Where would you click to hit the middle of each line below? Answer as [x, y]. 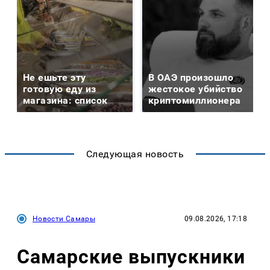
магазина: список [65, 100]
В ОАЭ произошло [191, 77]
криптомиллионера [195, 100]
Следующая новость [135, 154]
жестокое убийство [196, 89]
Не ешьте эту [55, 77]
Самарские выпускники [131, 257]
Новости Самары [64, 218]
